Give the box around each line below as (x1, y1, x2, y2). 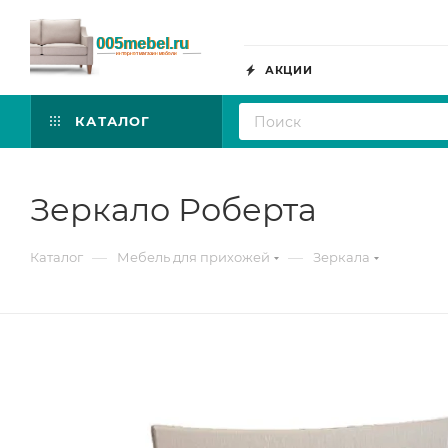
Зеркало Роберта (30, 190, 317, 229)
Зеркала (313, 249, 370, 265)
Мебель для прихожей (117, 249, 270, 265)
